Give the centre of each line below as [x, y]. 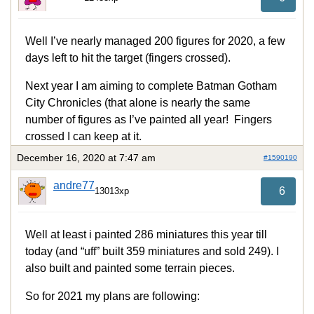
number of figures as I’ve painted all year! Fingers [149, 120]
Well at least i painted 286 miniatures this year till [146, 235]
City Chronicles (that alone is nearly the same [138, 103]
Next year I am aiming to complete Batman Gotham [151, 86]
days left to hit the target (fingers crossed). [128, 58]
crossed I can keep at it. [83, 137]
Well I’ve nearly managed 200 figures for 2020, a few [155, 41]
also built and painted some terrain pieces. [130, 268]
